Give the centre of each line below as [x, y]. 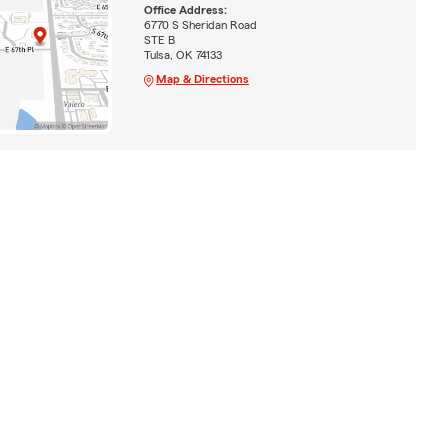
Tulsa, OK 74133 [182, 55]
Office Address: [185, 10]
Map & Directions [202, 79]
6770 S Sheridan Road [200, 25]
